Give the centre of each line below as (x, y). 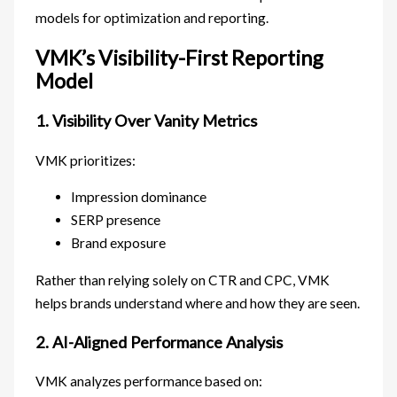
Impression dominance (139, 197)
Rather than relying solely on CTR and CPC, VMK (183, 280)
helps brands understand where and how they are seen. (198, 303)
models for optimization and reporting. (152, 17)
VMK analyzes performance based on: (149, 381)
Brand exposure (119, 243)
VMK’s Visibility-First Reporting (180, 58)
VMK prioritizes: (86, 160)
